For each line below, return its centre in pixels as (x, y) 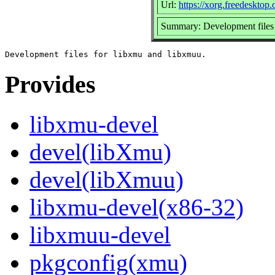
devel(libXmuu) (107, 180)
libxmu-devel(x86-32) (137, 207)
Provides (50, 85)
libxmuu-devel (100, 235)
